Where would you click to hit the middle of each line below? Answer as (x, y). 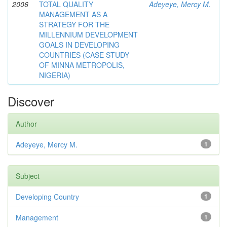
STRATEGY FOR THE (74, 25)
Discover (31, 101)
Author (26, 124)
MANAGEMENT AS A (73, 14)
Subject (28, 176)
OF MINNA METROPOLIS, (82, 65)
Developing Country (47, 197)
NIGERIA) (55, 75)
